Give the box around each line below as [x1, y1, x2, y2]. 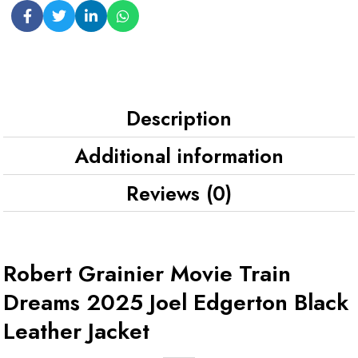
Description [126, 103, 232, 133]
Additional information [74, 141, 284, 170]
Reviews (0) [126, 178, 232, 208]
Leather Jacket [3, 314, 149, 348]
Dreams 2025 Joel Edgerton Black [3, 285, 348, 319]
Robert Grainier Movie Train [3, 257, 291, 290]
